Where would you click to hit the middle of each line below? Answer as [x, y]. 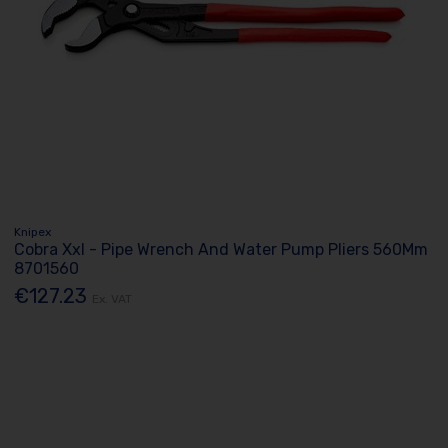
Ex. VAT [112, 299]
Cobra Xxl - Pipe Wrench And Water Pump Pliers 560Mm [221, 250]
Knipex [33, 232]
